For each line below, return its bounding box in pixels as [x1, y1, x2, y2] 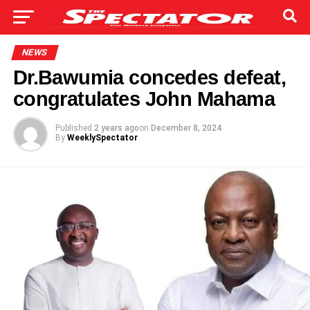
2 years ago [93, 123, 139, 133]
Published [55, 123, 92, 133]
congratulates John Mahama [12, 88, 275, 110]
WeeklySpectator [66, 133, 138, 143]
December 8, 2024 [150, 123, 221, 133]
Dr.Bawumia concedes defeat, [12, 66, 286, 89]
